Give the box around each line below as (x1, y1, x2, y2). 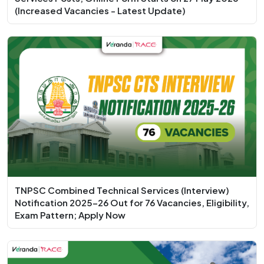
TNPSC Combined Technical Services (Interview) (15, 184, 229, 196)
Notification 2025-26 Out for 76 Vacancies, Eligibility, (15, 197, 249, 209)
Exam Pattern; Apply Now (15, 209, 126, 221)
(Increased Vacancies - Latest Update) (15, 4, 186, 16)
